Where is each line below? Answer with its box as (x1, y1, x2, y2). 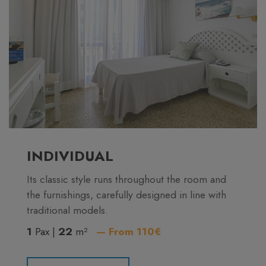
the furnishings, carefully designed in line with (27, 187, 226, 202)
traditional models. (27, 202, 108, 218)
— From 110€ (96, 224, 161, 239)
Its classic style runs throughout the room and (27, 172, 226, 187)
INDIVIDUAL (27, 145, 113, 166)
